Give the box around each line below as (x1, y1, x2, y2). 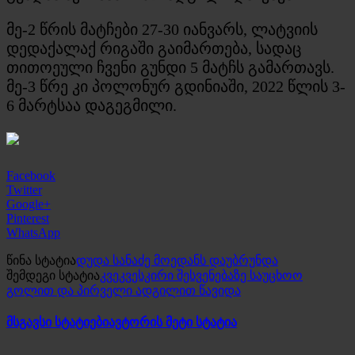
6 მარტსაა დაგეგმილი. (6, 96, 177, 114)
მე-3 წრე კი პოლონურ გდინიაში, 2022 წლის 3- (6, 77, 345, 95)
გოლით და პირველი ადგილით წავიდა (6, 283, 241, 297)
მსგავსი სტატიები (6, 315, 109, 330)
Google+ (6, 197, 51, 211)
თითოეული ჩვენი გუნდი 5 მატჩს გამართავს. (6, 58, 334, 76)
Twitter (6, 182, 42, 197)
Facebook (6, 168, 55, 182)
